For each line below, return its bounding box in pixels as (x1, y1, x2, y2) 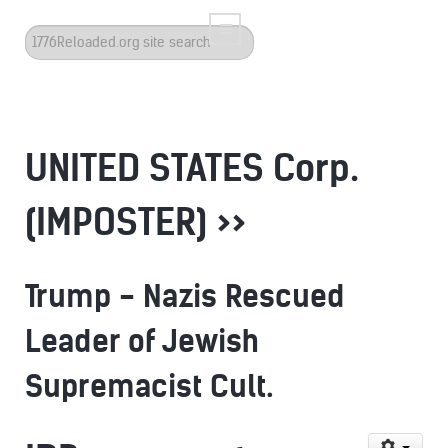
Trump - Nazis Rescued (25, 278, 345, 315)
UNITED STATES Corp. (25, 146, 359, 191)
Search (25, 27, 74, 46)
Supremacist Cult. (25, 368, 273, 405)
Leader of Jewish (25, 323, 259, 360)
